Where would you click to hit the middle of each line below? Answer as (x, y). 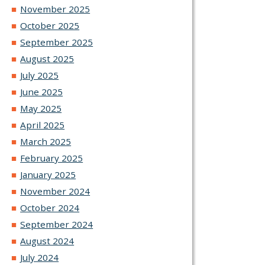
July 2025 (40, 75)
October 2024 (50, 208)
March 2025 (46, 142)
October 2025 (50, 26)
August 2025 (47, 59)
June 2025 (42, 92)
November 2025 (55, 9)
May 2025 (41, 109)
